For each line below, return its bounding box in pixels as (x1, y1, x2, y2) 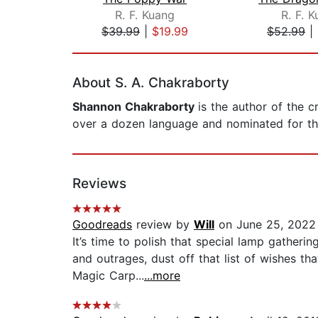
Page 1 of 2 (72, 39, 135, 54)
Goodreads (72, 217, 132, 232)
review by (132, 217, 194, 232)
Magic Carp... (72, 268, 144, 283)
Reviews (72, 175, 126, 192)
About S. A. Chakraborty (72, 75, 229, 92)
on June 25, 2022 (214, 217, 316, 232)
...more (144, 268, 180, 283)
